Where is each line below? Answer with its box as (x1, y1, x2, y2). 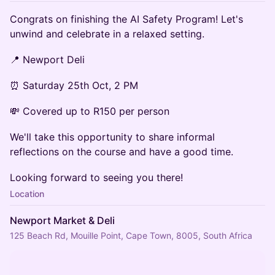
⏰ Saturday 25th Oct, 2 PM (10, 79, 138, 91)
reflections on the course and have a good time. (10, 145, 233, 158)
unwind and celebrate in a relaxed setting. (10, 28, 204, 40)
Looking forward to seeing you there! (10, 171, 183, 184)
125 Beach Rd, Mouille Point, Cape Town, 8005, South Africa (10, 230, 252, 241)
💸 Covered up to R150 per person (10, 105, 169, 117)
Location (10, 188, 44, 199)
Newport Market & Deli (10, 214, 115, 227)
